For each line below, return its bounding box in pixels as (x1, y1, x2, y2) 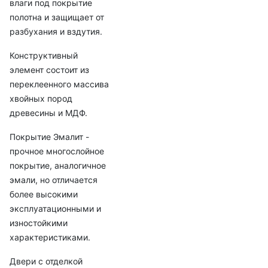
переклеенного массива (10, 79, 109, 89)
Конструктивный (10, 50, 78, 60)
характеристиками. (10, 232, 90, 242)
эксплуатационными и (10, 203, 101, 214)
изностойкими (10, 218, 68, 228)
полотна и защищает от (10, 12, 104, 22)
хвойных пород (10, 93, 72, 103)
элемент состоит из (10, 65, 89, 75)
